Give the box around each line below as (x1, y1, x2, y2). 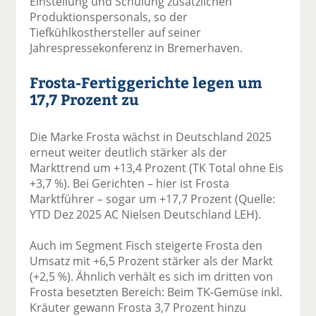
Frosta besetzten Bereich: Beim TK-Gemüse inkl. (30, 284, 283, 300)
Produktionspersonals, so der (30, 8, 188, 25)
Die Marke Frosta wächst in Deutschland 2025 (30, 128, 272, 145)
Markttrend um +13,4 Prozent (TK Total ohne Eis (30, 159, 284, 176)
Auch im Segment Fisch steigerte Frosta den (30, 237, 263, 253)
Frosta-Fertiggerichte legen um (30, 71, 263, 92)
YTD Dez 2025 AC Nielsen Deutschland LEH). (30, 206, 262, 222)
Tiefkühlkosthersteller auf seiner (30, 24, 202, 40)
